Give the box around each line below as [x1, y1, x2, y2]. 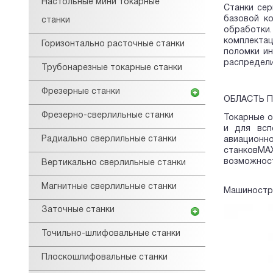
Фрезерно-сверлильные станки [41, 111, 174, 119]
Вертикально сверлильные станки [41, 158, 186, 167]
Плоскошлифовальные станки [41, 253, 168, 262]
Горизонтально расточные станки [41, 40, 185, 49]
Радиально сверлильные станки [41, 135, 177, 143]
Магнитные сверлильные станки [41, 182, 177, 191]
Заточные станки [41, 206, 115, 214]
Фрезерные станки [41, 88, 120, 96]
